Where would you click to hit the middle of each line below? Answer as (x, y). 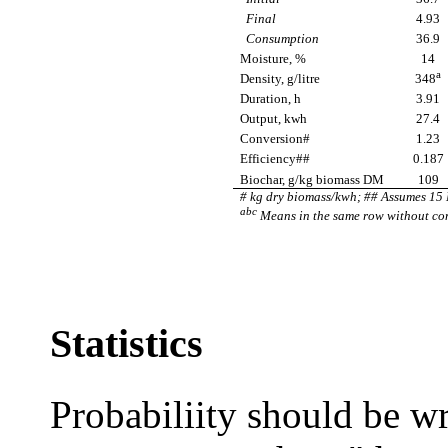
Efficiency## (275, 158)
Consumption (280, 38)
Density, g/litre (280, 78)
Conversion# (275, 138)
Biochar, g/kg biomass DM (312, 179)
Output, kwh (274, 118)
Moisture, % (273, 58)
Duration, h (271, 98)
